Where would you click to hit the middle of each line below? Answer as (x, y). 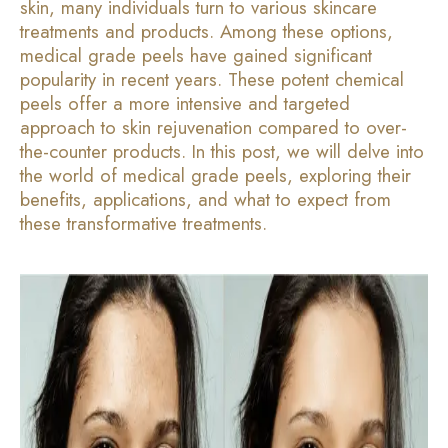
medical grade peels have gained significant (196, 55)
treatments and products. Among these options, (206, 31)
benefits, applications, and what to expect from (205, 199)
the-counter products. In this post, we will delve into (222, 151)
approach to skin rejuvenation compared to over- (213, 127)
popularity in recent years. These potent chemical (212, 79)
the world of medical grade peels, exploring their (215, 175)
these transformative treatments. (143, 223)
